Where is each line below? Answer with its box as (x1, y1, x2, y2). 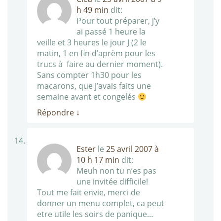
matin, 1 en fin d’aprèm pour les (37, 48, 155, 59)
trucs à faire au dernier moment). (37, 59, 163, 70)
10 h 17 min (76, 154, 119, 166)
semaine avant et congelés (37, 91, 138, 103)
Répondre (37, 107, 76, 118)
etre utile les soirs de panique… (37, 209, 153, 220)
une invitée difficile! (76, 176, 148, 187)
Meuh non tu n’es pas (76, 165, 156, 177)
